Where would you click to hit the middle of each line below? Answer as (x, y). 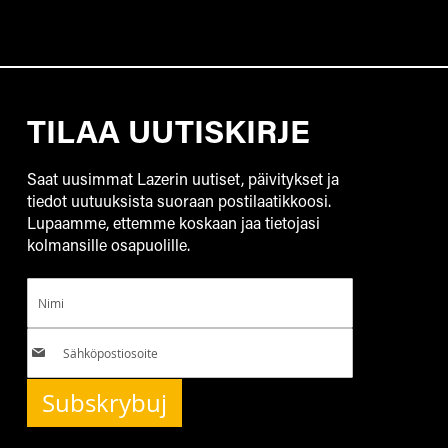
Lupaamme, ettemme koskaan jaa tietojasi (173, 222)
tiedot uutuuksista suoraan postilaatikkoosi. (178, 200)
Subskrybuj (104, 402)
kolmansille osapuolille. (108, 244)
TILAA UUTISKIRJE (168, 130)
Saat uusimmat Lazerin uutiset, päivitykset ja (182, 178)
